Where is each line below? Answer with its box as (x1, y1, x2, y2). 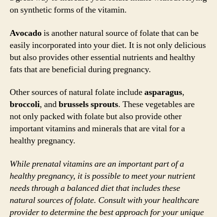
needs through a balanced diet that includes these (10, 182, 180, 194)
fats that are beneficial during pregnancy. (10, 63, 151, 75)
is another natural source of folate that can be (42, 27, 199, 39)
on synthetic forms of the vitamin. (10, 4, 127, 15)
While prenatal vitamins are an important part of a (10, 158, 184, 170)
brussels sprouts (59, 99, 118, 110)
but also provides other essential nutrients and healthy (10, 51, 195, 63)
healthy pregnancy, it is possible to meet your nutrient (10, 170, 195, 182)
